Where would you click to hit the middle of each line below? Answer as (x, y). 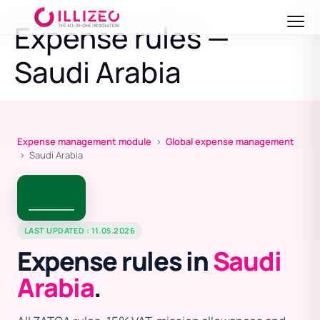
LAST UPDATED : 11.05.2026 (80, 230)
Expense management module (84, 141)
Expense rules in (115, 261)
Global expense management (230, 141)
